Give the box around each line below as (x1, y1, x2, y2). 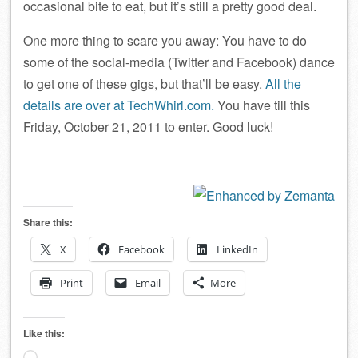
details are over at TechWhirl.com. (23, 96, 214, 114)
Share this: (23, 215, 73, 229)
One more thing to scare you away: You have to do (23, 31, 307, 50)
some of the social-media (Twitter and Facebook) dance (23, 53, 335, 71)
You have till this (214, 96, 310, 114)
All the (265, 74, 301, 93)
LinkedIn (217, 242, 258, 257)
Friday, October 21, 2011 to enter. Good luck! (23, 117, 273, 136)
